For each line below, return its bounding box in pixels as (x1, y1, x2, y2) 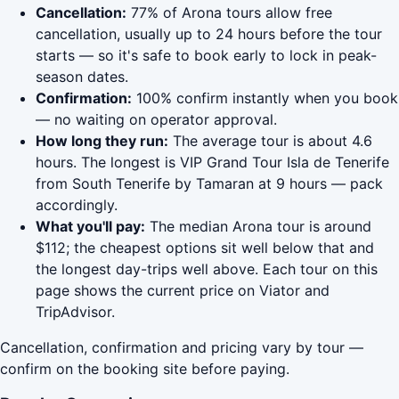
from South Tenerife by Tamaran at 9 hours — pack (36, 175, 383, 193)
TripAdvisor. (36, 303, 115, 322)
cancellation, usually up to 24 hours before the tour (36, 25, 382, 44)
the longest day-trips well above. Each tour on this (36, 260, 378, 279)
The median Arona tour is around (145, 217, 371, 236)
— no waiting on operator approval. (36, 110, 277, 129)
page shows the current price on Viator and (36, 281, 330, 300)
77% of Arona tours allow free (126, 4, 332, 22)
